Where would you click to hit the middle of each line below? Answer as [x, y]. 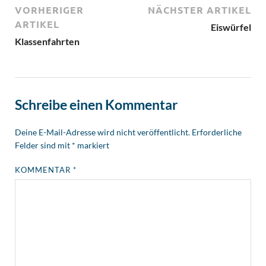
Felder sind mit [43, 145]
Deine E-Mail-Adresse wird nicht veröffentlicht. [102, 132]
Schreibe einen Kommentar [96, 105]
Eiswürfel [231, 27]
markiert [92, 145]
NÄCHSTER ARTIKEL [199, 10]
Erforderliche [217, 132]
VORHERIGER [49, 10]
